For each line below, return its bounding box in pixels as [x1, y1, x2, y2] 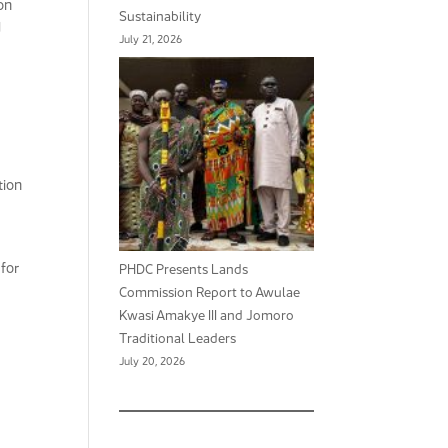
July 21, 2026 [119, 32, 183, 45]
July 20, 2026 [119, 355, 186, 368]
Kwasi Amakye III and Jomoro [119, 307, 295, 324]
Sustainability [119, 7, 202, 24]
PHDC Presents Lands [119, 261, 249, 278]
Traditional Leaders [119, 330, 237, 347]
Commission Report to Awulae [119, 284, 301, 301]
